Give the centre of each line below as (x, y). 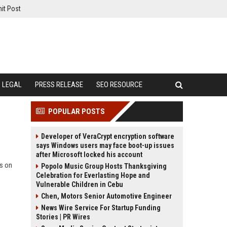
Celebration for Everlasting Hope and (93, 175)
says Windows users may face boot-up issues (105, 145)
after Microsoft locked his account (89, 155)
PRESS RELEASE (59, 85)
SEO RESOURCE (119, 85)
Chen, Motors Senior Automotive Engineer (106, 196)
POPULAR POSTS (77, 111)
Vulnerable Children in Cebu (80, 184)
